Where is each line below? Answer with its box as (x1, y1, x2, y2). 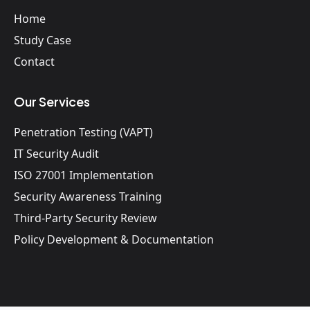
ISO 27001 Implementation (14, 167, 154, 183)
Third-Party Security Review (14, 210, 157, 226)
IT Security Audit (14, 146, 99, 162)
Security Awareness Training (14, 189, 162, 205)
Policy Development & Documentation (14, 232, 214, 248)
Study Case (14, 33, 71, 48)
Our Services (14, 93, 90, 110)
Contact (14, 54, 55, 70)
